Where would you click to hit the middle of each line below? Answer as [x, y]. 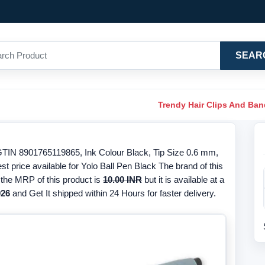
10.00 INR [122, 180]
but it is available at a [183, 180]
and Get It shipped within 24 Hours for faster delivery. [113, 193]
